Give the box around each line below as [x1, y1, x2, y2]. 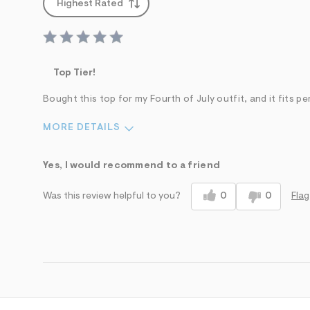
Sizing [43, 151, 73, 161]
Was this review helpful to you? [43, 192, 181, 202]
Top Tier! [53, 68, 95, 78]
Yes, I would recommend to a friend [43, 161, 221, 171]
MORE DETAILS [43, 122, 120, 133]
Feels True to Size [129, 151, 207, 161]
